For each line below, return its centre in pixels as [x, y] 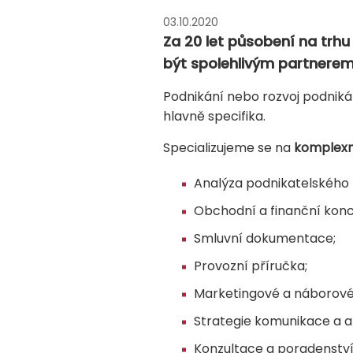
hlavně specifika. [216, 117]
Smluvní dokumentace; [265, 239]
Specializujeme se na [229, 148]
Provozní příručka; [251, 266]
